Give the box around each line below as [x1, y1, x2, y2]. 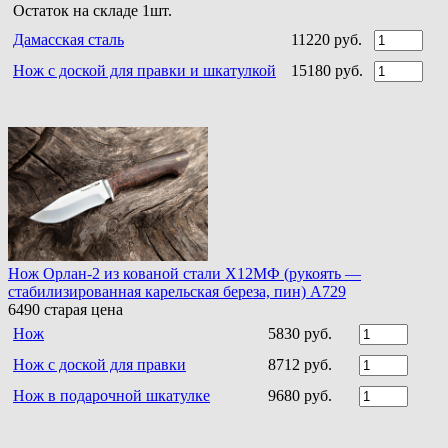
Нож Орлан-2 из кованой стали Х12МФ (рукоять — [8, 264, 361, 282]
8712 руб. [268, 355, 332, 373]
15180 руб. [291, 61, 363, 79]
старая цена [40, 300, 123, 318]
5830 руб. [268, 324, 332, 342]
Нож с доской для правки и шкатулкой [13, 61, 276, 79]
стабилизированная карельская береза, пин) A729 [8, 282, 346, 300]
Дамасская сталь [13, 30, 124, 48]
